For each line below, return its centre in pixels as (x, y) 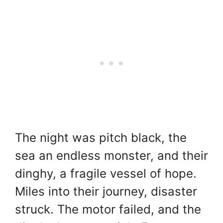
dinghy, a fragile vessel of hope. (106, 174)
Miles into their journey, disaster (106, 192)
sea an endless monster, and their (111, 156)
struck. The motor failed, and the (108, 210)
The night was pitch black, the (101, 138)
